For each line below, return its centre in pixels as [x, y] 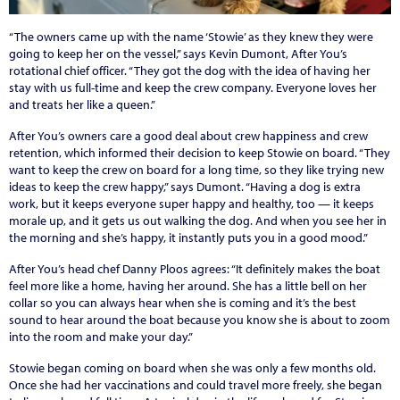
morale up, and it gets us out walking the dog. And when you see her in [198, 220]
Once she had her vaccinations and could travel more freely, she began [196, 384]
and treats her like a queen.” [82, 104]
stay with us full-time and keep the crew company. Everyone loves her [193, 87]
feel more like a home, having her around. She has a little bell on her [188, 285]
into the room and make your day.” [101, 336]
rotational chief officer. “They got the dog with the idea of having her [190, 70]
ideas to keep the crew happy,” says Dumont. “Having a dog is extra [185, 186]
